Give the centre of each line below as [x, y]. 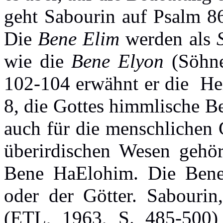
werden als [168, 38]
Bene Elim [79, 38]
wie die [38, 61]
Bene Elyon [118, 61]
